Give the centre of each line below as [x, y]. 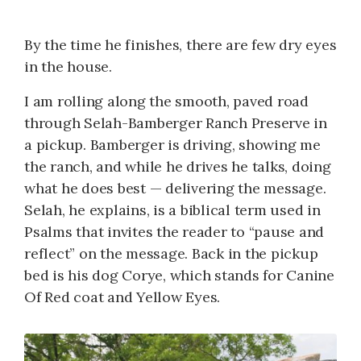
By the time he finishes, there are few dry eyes [180, 44]
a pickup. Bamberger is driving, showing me [172, 144]
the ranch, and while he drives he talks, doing [178, 166]
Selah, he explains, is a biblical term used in [172, 210]
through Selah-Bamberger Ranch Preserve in [176, 122]
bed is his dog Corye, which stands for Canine [179, 275]
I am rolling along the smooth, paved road [166, 101]
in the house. [68, 66]
